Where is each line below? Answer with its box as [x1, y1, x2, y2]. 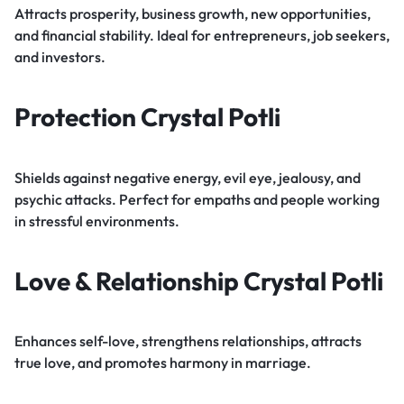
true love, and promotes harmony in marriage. [14, 353, 311, 372]
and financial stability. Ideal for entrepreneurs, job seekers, [14, 26, 390, 45]
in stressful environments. [14, 211, 179, 230]
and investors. [14, 48, 106, 67]
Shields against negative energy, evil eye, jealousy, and [14, 168, 361, 187]
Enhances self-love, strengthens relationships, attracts [14, 332, 362, 351]
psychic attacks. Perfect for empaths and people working [14, 189, 380, 208]
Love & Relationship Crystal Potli [14, 264, 383, 297]
